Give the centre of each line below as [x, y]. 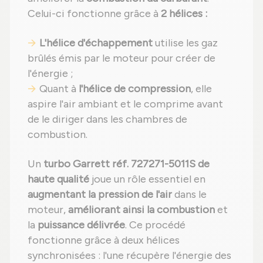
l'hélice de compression [135, 89]
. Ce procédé [155, 225]
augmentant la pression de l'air [100, 195]
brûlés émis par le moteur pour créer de [122, 58]
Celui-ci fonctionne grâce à [94, 14]
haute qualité [58, 179]
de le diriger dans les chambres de [107, 119]
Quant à [59, 89]
